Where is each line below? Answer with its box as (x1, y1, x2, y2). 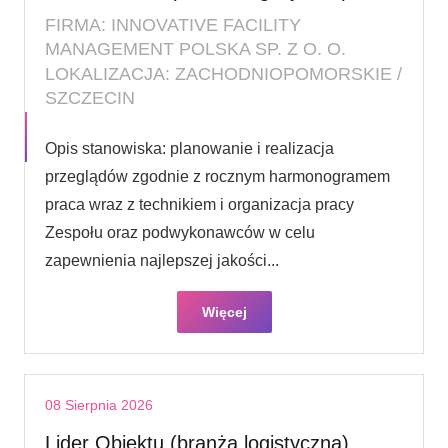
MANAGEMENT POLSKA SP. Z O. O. (45, 38, 346, 59)
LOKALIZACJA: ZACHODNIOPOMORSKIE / (45, 63, 402, 84)
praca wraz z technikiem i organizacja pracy (45, 195, 354, 213)
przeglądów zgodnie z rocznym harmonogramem (45, 167, 390, 185)
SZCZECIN (45, 87, 135, 108)
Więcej (201, 303, 247, 320)
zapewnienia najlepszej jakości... (45, 251, 279, 269)
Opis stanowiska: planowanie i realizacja (45, 139, 334, 157)
